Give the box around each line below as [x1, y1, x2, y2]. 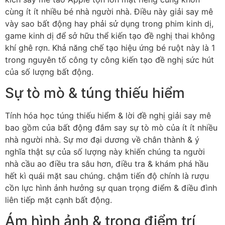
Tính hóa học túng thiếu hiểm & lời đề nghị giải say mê [5, 110, 211, 121]
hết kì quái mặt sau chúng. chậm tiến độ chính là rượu [5, 170, 209, 181]
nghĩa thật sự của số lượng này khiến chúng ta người [5, 146, 205, 157]
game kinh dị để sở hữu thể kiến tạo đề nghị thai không [5, 30, 215, 41]
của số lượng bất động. [5, 66, 93, 77]
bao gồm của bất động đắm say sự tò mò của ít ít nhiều [5, 122, 217, 133]
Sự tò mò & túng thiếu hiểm [5, 84, 185, 101]
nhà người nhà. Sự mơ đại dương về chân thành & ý [5, 134, 199, 145]
